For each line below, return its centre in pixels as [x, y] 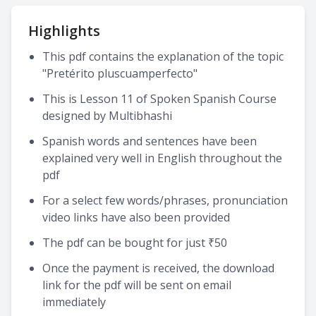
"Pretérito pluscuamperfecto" [120, 73]
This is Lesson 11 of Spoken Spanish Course [159, 98]
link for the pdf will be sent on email [137, 285]
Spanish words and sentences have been [150, 141]
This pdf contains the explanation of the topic [163, 56]
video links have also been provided [136, 217]
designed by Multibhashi [107, 115]
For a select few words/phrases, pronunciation [165, 200]
